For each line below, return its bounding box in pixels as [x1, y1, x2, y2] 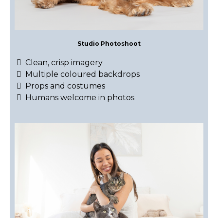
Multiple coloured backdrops [25, 69, 140, 79]
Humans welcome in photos [25, 92, 134, 102]
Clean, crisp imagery [25, 57, 103, 67]
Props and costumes [25, 81, 105, 91]
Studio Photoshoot [77, 39, 141, 47]
